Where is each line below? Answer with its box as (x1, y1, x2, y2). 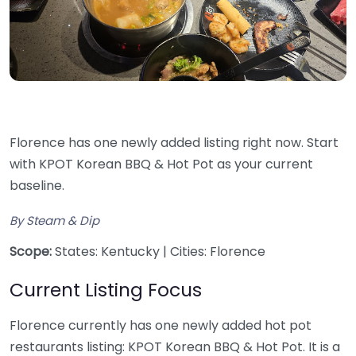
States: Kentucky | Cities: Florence (52, 242, 265, 261)
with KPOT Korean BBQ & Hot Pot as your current (10, 154, 313, 173)
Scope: (10, 242, 52, 261)
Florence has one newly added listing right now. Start (10, 133, 339, 152)
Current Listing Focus (10, 276, 202, 303)
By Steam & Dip (10, 211, 99, 229)
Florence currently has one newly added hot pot (10, 315, 311, 335)
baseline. (10, 176, 64, 195)
